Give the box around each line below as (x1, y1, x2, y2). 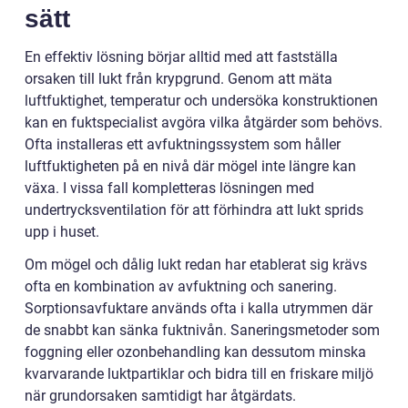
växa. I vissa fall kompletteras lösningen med (25, 178, 314, 197)
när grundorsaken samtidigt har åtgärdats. (25, 386, 296, 404)
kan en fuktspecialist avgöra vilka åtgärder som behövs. (25, 113, 382, 131)
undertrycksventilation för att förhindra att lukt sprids (25, 200, 363, 219)
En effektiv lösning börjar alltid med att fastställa (25, 47, 338, 66)
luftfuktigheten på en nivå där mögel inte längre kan (25, 157, 356, 175)
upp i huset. (25, 222, 99, 240)
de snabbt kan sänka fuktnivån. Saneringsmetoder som (25, 321, 380, 339)
